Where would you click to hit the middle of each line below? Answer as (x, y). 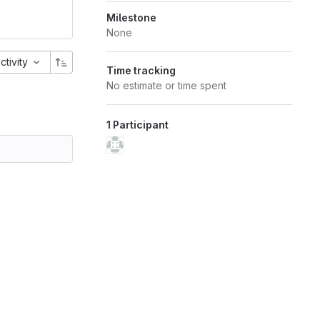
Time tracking (141, 70)
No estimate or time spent (166, 85)
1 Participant (137, 125)
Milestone (131, 17)
